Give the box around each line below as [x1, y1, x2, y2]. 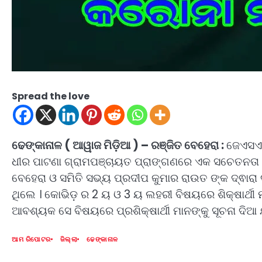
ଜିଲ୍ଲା [60, 235, 77, 244]
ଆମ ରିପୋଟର [12, 235, 51, 244]
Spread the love [12, 89, 89, 103]
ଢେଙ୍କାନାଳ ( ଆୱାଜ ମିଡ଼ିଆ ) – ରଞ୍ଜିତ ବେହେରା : [12, 137, 226, 154]
